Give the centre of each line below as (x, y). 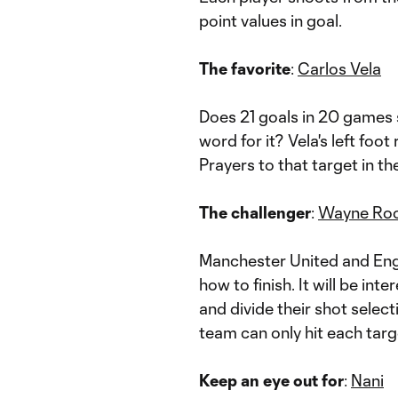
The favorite (245, 68)
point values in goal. (271, 20)
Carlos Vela (339, 68)
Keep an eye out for (271, 380)
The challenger (255, 212)
